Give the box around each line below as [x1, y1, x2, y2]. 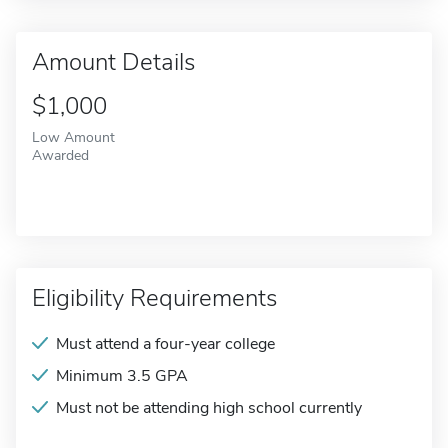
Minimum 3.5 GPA [56, 365, 188, 387]
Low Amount [32, 127, 115, 147]
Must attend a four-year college [56, 333, 275, 355]
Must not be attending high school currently [56, 397, 362, 419]
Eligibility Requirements [32, 282, 277, 314]
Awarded [32, 145, 89, 165]
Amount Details [32, 46, 195, 78]
